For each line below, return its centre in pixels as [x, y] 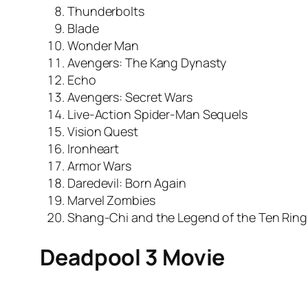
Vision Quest [103, 132]
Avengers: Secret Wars [130, 97]
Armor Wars [99, 166]
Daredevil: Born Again [127, 183]
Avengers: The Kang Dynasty [147, 63]
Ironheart [93, 149]
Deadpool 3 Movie [133, 257]
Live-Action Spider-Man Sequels [157, 114]
